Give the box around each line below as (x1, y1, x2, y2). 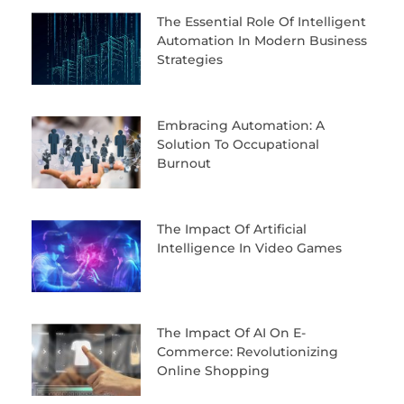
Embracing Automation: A (156, 117, 325, 134)
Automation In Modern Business (156, 32, 367, 50)
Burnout (156, 155, 211, 172)
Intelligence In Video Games (156, 240, 342, 257)
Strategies (156, 51, 223, 69)
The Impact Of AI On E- (156, 324, 306, 341)
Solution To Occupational (156, 136, 319, 153)
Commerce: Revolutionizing (156, 343, 338, 360)
